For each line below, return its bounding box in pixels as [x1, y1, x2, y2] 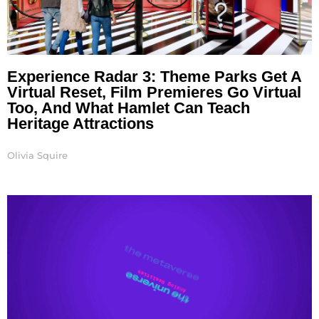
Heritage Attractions [7, 114, 154, 132]
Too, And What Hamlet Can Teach [7, 98, 250, 117]
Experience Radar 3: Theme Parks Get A [7, 67, 301, 85]
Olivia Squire [7, 149, 68, 161]
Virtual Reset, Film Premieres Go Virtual [7, 83, 301, 101]
